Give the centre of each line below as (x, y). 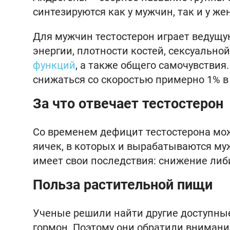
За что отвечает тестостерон (128, 104)
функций (54, 65)
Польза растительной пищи (123, 185)
